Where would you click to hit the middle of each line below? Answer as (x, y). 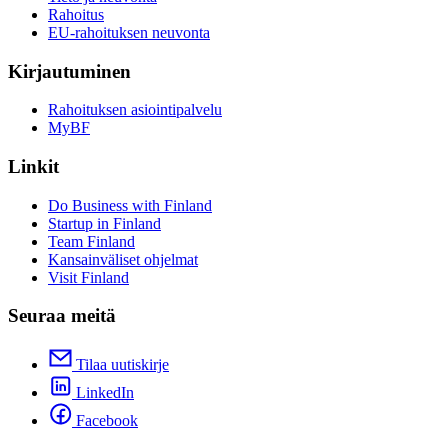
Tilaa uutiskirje (122, 365)
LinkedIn (105, 393)
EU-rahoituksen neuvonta (129, 32)
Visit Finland (88, 277)
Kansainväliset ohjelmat (123, 259)
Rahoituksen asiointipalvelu (135, 110)
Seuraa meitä (62, 316)
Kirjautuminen (69, 71)
